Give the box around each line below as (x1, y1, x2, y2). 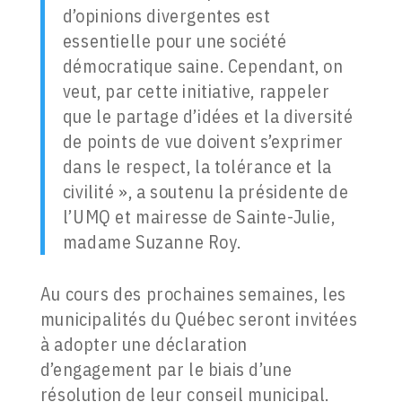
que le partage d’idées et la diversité (62, 104, 354, 129)
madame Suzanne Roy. (62, 230, 241, 255)
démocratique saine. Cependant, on (62, 54, 344, 79)
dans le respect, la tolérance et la (62, 154, 332, 179)
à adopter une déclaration (39, 332, 248, 357)
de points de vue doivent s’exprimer (62, 129, 344, 154)
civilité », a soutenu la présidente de (62, 179, 349, 205)
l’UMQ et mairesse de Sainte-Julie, (62, 205, 336, 230)
